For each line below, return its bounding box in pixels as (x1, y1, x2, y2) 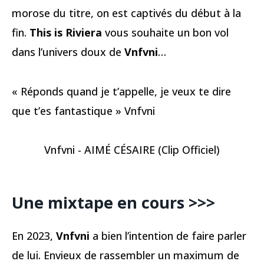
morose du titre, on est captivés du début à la (12, 6, 241, 21)
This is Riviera (29, 25, 102, 40)
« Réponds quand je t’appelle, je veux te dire (12, 84, 231, 98)
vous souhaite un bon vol (102, 25, 229, 40)
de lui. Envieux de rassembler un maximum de (12, 247, 239, 262)
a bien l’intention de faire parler (90, 228, 246, 243)
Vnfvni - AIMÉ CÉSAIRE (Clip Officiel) (44, 143, 220, 157)
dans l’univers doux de (12, 45, 124, 60)
